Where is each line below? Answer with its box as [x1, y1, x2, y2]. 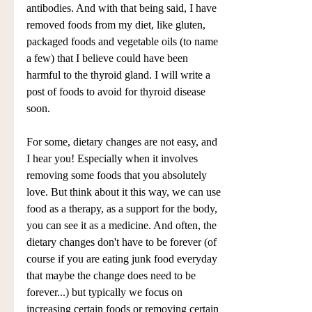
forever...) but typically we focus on [26, 286, 185, 299]
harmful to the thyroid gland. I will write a [26, 69, 213, 81]
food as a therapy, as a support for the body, [26, 203, 220, 215]
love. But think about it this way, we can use [26, 186, 224, 198]
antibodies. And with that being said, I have [26, 2, 219, 15]
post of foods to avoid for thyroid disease [26, 86, 208, 98]
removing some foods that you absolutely [26, 169, 210, 182]
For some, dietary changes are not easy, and [26, 136, 220, 148]
